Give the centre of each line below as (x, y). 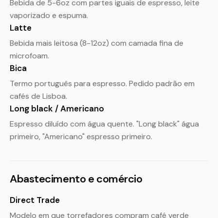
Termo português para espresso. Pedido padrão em (102, 83)
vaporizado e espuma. (49, 15)
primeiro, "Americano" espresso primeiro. (81, 136)
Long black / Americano (57, 109)
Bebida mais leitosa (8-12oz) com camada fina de (97, 43)
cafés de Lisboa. (38, 96)
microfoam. (29, 56)
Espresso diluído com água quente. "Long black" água (104, 124)
